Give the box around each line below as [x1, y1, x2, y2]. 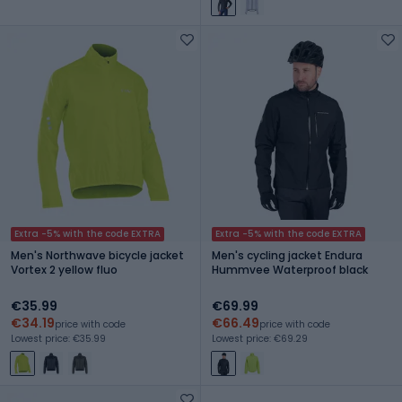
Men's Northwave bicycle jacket [11, 247, 184, 263]
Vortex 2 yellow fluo [11, 261, 118, 277]
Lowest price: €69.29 [212, 331, 308, 345]
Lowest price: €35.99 [11, 331, 106, 345]
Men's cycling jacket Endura [212, 247, 363, 263]
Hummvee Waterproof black [212, 261, 368, 277]
